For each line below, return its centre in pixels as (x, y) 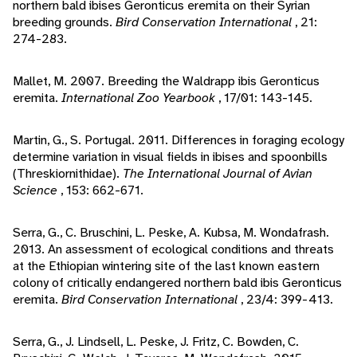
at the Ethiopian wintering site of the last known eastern (166, 266)
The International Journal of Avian (218, 174)
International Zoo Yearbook (140, 98)
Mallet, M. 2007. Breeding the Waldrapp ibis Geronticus (166, 81)
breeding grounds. (64, 22)
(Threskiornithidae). (68, 174)
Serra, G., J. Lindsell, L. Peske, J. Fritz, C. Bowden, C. (156, 342)
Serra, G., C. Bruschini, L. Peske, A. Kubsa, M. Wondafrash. (171, 233)
